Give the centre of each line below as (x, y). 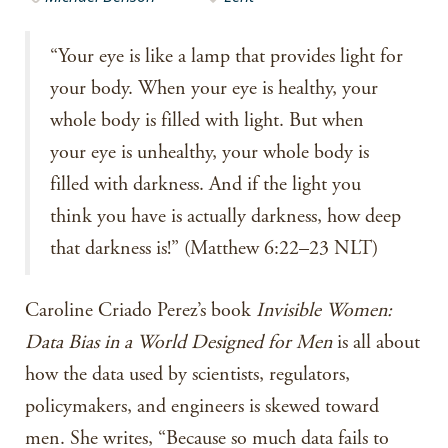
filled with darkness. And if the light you (205, 184)
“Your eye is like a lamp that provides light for (226, 56)
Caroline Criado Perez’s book (140, 310)
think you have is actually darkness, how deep (225, 216)
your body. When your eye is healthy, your (214, 88)
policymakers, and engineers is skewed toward (202, 406)
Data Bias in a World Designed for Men (178, 342)
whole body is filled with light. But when (207, 120)
